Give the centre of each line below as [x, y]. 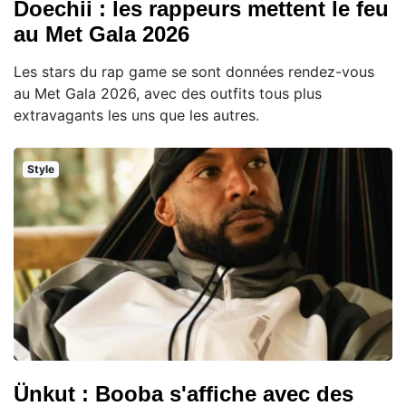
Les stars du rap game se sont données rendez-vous [194, 71]
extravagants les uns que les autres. [136, 115]
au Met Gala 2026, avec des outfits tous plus [168, 93]
